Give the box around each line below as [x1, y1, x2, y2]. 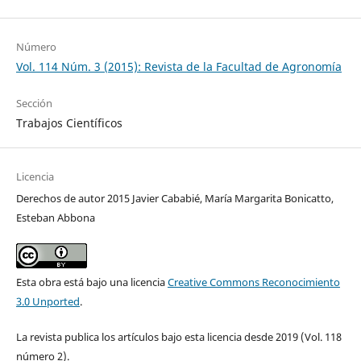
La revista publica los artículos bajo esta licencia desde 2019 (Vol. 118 [15, 329, 342, 344]
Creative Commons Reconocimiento [167, 274, 340, 289]
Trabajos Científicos [15, 114, 122, 131]
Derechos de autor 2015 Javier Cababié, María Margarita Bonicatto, [15, 190, 334, 205]
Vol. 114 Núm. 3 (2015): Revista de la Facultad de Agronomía [15, 58, 342, 74]
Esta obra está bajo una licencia [15, 274, 168, 289]
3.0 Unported [15, 293, 80, 309]
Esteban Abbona [15, 210, 95, 225]
